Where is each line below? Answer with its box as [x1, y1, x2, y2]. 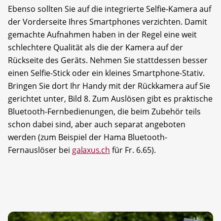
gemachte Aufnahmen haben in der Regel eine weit [8, 29, 197, 40]
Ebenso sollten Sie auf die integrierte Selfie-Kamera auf [8, 3, 211, 15]
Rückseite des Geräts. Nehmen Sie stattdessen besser [8, 55, 208, 66]
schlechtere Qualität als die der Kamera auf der [8, 42, 183, 53]
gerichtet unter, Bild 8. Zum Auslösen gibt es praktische [8, 93, 213, 105]
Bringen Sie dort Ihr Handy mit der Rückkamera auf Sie [8, 80, 210, 92]
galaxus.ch [72, 145, 110, 156]
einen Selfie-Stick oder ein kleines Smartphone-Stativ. [8, 68, 205, 79]
